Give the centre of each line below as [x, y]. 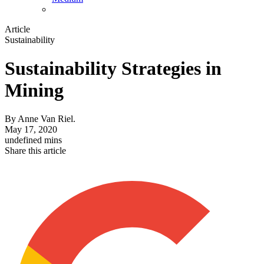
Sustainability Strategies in [113, 69]
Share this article [35, 151]
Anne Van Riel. [47, 119]
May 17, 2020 [31, 130]
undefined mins [33, 140]
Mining [34, 90]
